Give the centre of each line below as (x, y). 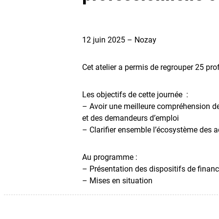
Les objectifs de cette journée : (135, 94)
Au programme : (110, 157)
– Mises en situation (117, 180)
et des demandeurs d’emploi (131, 118)
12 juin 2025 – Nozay (119, 40)
